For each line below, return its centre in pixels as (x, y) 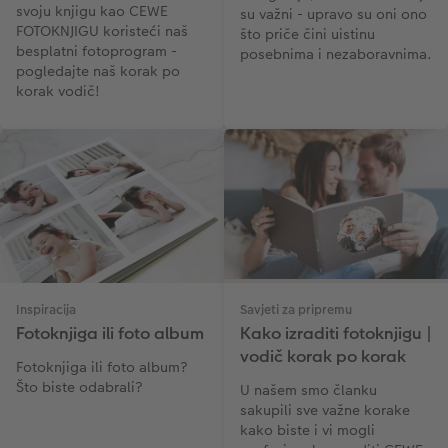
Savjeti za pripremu (296, 310)
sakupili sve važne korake (325, 410)
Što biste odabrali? (79, 387)
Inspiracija (46, 310)
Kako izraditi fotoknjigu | (336, 334)
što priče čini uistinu (307, 34)
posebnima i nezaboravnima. (336, 54)
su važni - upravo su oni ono (333, 14)
